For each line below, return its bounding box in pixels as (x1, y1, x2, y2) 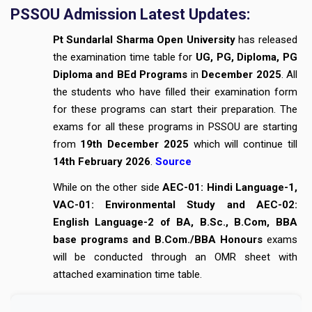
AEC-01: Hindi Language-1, (162, 180, 297, 194)
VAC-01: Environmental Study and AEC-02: (52, 198, 297, 211)
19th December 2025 (80, 137, 189, 150)
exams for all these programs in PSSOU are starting (52, 120, 297, 133)
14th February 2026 (52, 155, 150, 168)
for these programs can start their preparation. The (52, 102, 297, 116)
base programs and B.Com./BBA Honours (52, 233, 263, 246)
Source (155, 155, 192, 168)
